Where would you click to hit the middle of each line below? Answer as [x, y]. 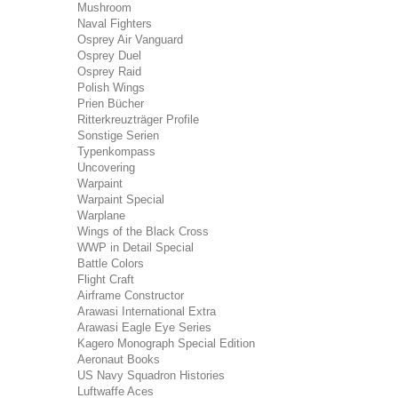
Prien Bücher [111, 103]
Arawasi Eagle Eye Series [144, 327]
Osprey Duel [109, 56]
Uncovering [106, 167]
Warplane [101, 215]
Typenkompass [116, 151]
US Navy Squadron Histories [151, 375]
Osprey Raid [109, 72]
